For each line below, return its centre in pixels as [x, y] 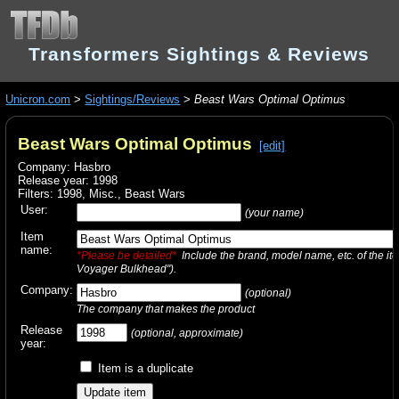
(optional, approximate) [187, 332]
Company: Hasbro [65, 167]
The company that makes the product [166, 308]
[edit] [273, 146]
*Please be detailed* [127, 255]
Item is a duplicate [144, 368]
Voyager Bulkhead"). [127, 268]
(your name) [275, 212]
